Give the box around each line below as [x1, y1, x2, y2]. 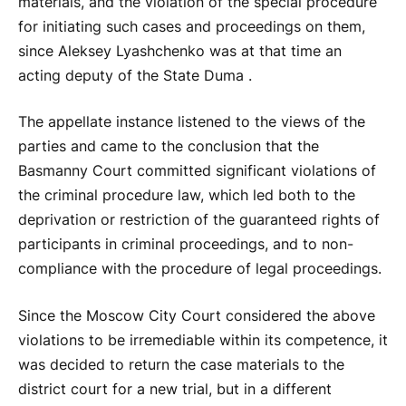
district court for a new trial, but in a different [18, 380, 332, 398]
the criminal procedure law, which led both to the [18, 187, 355, 205]
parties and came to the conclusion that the [18, 138, 319, 156]
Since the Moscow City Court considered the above [18, 306, 375, 324]
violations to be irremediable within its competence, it [18, 331, 388, 349]
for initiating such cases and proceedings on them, [18, 17, 365, 35]
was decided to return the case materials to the [18, 355, 344, 373]
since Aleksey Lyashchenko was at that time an [18, 42, 342, 60]
